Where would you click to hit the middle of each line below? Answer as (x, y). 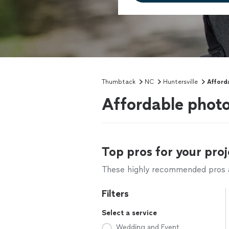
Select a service (129, 213)
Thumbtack (119, 82)
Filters (115, 194)
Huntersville (180, 82)
